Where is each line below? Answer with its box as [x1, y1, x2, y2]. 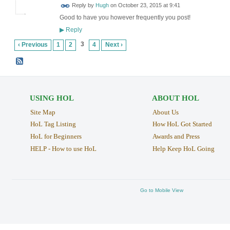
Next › [105, 41, 123, 49]
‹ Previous [17, 41, 48, 49]
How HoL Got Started [152, 120, 212, 128]
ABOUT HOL [151, 93, 199, 102]
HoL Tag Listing [30, 120, 76, 128]
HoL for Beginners [30, 132, 82, 141]
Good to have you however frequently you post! [59, 13, 192, 21]
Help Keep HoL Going [152, 145, 215, 153]
